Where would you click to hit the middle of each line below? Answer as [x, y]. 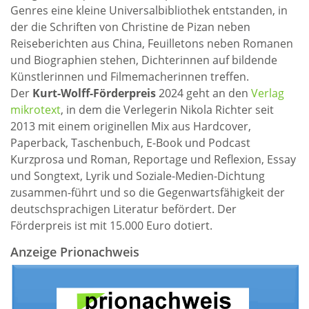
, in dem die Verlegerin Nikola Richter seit [167, 110]
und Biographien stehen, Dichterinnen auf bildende [144, 60]
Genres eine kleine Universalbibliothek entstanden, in [149, 10]
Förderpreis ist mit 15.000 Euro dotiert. [111, 226]
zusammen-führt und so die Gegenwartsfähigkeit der [148, 192]
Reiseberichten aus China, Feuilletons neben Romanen [152, 43]
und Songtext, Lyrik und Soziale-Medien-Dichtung [138, 176]
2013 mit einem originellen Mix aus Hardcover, [131, 126]
